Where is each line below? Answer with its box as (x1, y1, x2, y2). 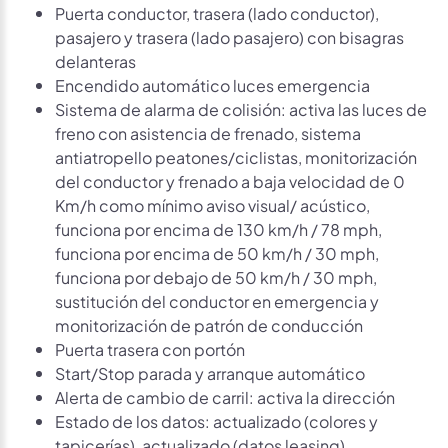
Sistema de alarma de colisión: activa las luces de (55, 96, 427, 120)
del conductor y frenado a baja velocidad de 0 (55, 168, 405, 192)
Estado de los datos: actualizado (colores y (55, 408, 378, 432)
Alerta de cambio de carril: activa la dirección (55, 384, 395, 408)
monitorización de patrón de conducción (55, 312, 363, 336)
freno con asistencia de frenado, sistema (55, 120, 361, 144)
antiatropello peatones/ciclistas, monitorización (55, 144, 417, 168)
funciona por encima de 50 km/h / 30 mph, (55, 240, 379, 264)
